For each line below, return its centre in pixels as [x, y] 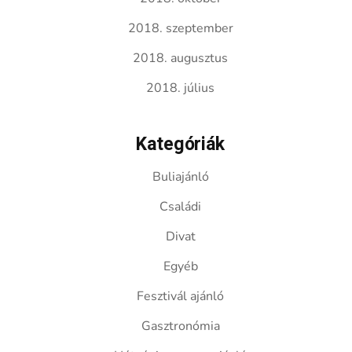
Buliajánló [180, 177]
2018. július [181, 88]
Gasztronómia [180, 326]
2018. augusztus [181, 58]
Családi [181, 207]
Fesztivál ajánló [181, 296]
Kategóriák [181, 145]
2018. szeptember [180, 28]
